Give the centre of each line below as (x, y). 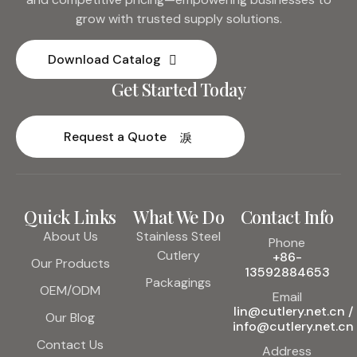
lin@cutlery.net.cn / (293, 312)
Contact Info (287, 217)
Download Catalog (104, 60)
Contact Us (70, 345)
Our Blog (70, 318)
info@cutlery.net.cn (293, 327)
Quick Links (70, 217)
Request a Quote (115, 137)
